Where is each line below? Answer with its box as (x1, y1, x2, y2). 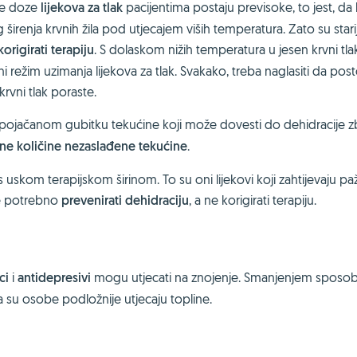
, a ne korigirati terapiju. (189, 192, 316, 208)
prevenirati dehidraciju (61, 192, 189, 209)
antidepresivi (14, 269, 91, 286)
